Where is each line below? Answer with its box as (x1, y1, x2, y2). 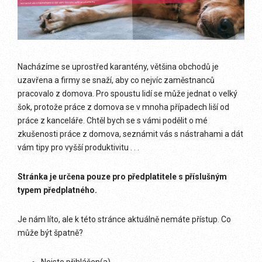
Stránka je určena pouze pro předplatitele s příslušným (18, 172, 227, 181)
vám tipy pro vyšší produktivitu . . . (18, 143, 139, 152)
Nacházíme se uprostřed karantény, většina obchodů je (18, 62, 219, 71)
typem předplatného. (18, 185, 97, 195)
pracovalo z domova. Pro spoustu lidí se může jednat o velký (18, 89, 237, 98)
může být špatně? (18, 228, 83, 237)
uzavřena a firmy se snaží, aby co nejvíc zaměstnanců (18, 75, 215, 85)
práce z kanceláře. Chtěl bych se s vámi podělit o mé (18, 116, 208, 125)
